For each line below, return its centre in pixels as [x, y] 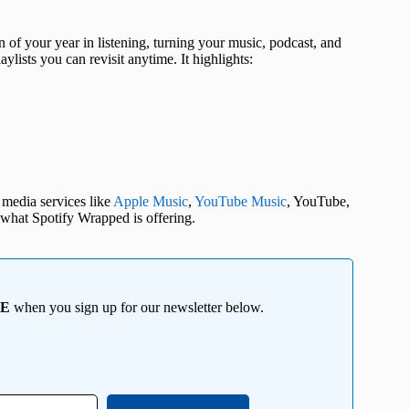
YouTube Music [241, 202]
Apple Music [151, 202]
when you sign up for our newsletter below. [137, 308]
